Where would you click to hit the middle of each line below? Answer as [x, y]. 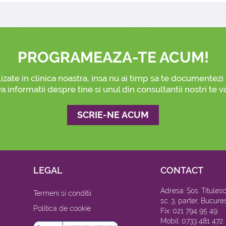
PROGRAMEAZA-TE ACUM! [113, 58]
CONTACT [182, 171]
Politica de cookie [62, 209]
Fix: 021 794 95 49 [189, 211]
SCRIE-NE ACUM [113, 115]
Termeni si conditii [62, 193]
